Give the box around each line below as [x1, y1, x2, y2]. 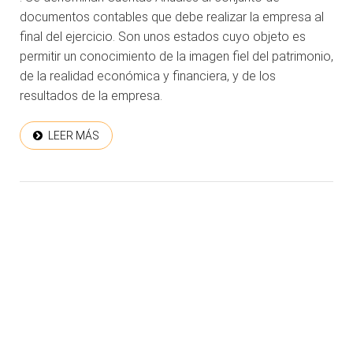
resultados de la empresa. [20, 88, 162, 104]
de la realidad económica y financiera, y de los [20, 69, 276, 84]
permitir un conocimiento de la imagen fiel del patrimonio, [20, 49, 333, 65]
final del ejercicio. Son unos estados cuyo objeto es [20, 29, 306, 45]
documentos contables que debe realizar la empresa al [20, 9, 324, 25]
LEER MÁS [48, 129, 99, 143]
